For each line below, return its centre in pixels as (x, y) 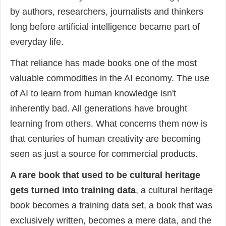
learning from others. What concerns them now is (109, 123)
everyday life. (38, 42)
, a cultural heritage (174, 190)
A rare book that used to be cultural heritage (105, 175)
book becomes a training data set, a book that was (111, 205)
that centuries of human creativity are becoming (105, 138)
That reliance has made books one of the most (103, 63)
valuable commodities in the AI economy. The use (110, 78)
